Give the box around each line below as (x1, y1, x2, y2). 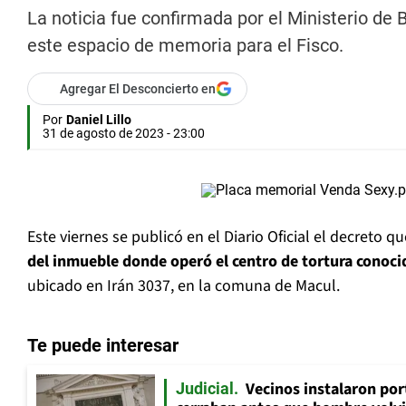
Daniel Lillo (66, 112, 131, 128)
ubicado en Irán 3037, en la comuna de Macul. (27, 275, 340, 298)
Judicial (176, 379, 234, 399)
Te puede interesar (27, 334, 179, 357)
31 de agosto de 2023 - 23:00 (43, 126, 205, 141)
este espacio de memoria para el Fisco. (27, 34, 343, 57)
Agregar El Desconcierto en (60, 82, 216, 97)
